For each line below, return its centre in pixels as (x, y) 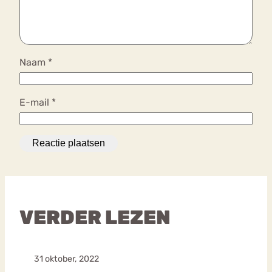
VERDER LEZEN (95, 217)
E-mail (36, 102)
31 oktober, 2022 (66, 259)
